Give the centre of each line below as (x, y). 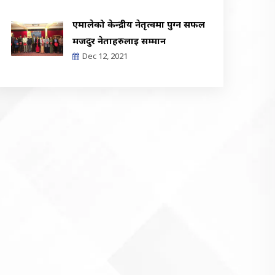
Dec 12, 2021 (105, 56)
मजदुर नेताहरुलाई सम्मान (119, 41)
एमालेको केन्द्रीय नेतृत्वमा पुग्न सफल (139, 24)
